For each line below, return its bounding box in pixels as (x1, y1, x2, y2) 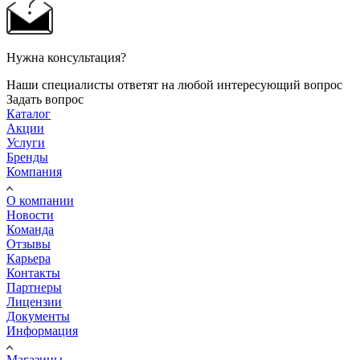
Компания (6, 164, 62, 178)
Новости (6, 207, 54, 222)
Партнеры (6, 280, 62, 294)
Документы (6, 309, 70, 323)
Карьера (6, 251, 51, 265)
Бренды (6, 149, 48, 164)
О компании (6, 193, 74, 207)
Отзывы (6, 236, 51, 251)
